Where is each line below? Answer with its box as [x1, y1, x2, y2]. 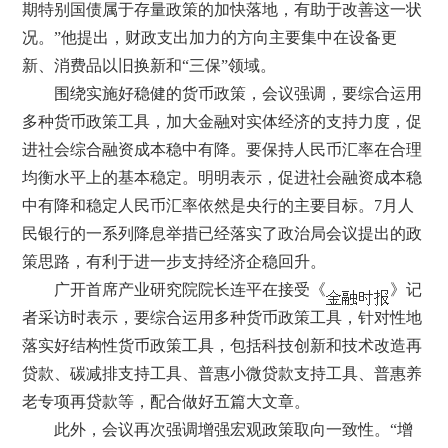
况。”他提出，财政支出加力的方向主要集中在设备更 [22, 28, 398, 46]
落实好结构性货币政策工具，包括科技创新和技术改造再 [22, 336, 423, 354]
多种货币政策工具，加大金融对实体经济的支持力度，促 [22, 112, 423, 130]
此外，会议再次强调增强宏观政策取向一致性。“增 [22, 420, 414, 438]
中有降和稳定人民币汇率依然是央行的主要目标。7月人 [22, 196, 415, 214]
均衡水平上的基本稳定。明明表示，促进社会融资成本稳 [22, 168, 423, 186]
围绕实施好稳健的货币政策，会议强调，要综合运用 [22, 84, 423, 102]
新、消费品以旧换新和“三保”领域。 [22, 56, 277, 74]
